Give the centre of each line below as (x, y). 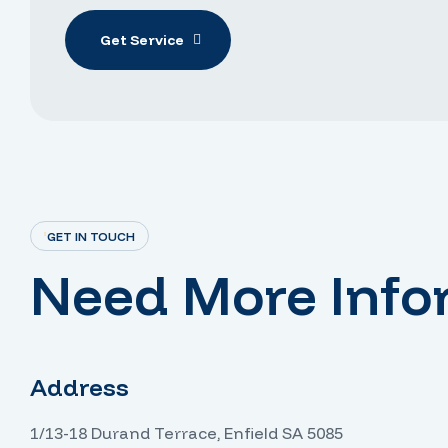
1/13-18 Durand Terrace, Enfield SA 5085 (186, 432)
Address (79, 386)
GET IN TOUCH (91, 236)
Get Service (142, 39)
